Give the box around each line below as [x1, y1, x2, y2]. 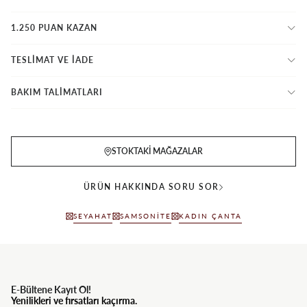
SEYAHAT [73, 211, 112, 220]
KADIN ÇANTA [178, 211, 242, 220]
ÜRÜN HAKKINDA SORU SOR [83, 181, 219, 192]
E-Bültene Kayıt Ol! [11, 283, 91, 295]
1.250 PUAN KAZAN [11, 22, 97, 33]
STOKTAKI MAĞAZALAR [112, 145, 203, 156]
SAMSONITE [119, 211, 171, 220]
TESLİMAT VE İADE [11, 54, 94, 65]
